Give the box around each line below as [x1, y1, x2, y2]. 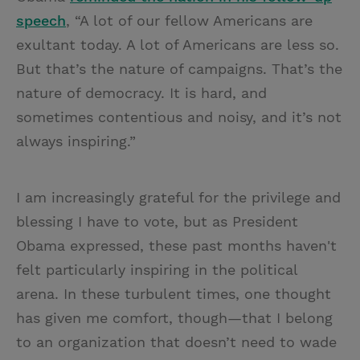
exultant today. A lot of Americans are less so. [16, 35, 339, 53]
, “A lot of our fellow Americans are [66, 11, 313, 29]
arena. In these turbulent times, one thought [16, 284, 331, 302]
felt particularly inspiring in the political [16, 260, 297, 278]
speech [16, 11, 66, 29]
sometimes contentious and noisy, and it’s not [16, 108, 342, 125]
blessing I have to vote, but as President [16, 212, 298, 230]
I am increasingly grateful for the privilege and [16, 188, 341, 206]
